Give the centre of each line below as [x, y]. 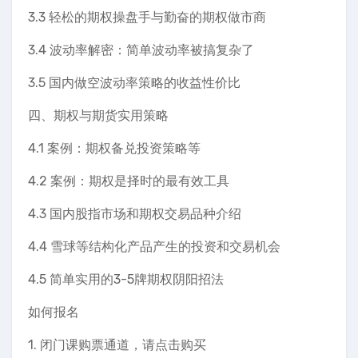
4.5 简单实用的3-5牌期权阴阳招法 [126, 279]
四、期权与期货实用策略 [98, 115]
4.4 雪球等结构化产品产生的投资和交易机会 [154, 246]
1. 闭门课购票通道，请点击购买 [117, 344]
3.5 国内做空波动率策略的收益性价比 [134, 82]
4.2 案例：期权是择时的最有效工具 [129, 181]
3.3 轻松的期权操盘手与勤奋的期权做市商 [147, 17]
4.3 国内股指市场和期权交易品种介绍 [135, 213]
